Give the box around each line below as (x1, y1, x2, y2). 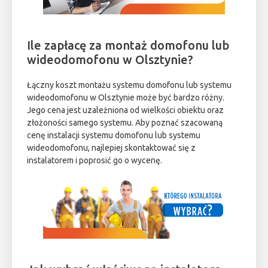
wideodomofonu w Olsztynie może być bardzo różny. (27, 92, 224, 102)
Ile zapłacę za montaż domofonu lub (27, 38, 229, 52)
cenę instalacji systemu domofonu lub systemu (27, 130, 200, 140)
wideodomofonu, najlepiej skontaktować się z (27, 142, 196, 153)
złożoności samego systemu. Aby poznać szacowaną (27, 117, 223, 127)
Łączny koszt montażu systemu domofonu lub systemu (27, 80, 232, 90)
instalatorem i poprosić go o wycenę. (27, 155, 162, 165)
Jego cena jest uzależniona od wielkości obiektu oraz (27, 105, 224, 115)
